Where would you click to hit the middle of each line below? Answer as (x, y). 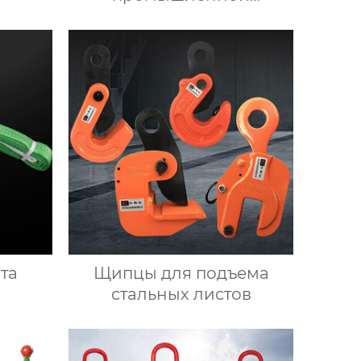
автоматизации (181, 16)
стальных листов (181, 294)
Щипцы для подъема (181, 273)
